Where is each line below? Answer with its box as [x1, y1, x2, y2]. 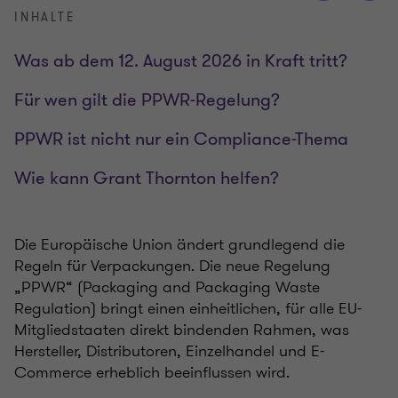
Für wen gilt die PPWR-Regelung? [14, 87, 280, 112]
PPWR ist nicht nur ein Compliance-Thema [14, 126, 348, 151]
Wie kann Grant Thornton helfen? [14, 165, 279, 190]
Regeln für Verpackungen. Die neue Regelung [14, 253, 330, 277]
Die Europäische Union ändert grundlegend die [14, 232, 345, 256]
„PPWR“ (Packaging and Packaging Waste [14, 275, 320, 298]
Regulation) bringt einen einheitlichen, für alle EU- [14, 296, 362, 320]
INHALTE [14, 8, 76, 26]
